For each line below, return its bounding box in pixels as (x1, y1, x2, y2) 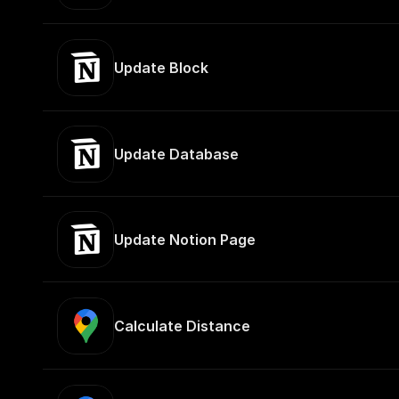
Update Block (114, 59, 208, 77)
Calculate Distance (114, 317, 250, 335)
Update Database (114, 145, 239, 163)
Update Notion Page (114, 231, 256, 248)
